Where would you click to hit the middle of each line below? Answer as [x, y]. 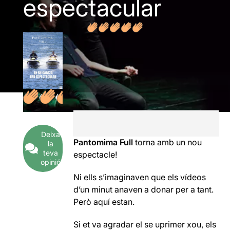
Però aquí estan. [104, 202]
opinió [50, 162]
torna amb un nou [168, 142]
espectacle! [95, 155]
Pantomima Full [103, 142]
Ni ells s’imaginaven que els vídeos [140, 177]
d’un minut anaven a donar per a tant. [144, 189]
